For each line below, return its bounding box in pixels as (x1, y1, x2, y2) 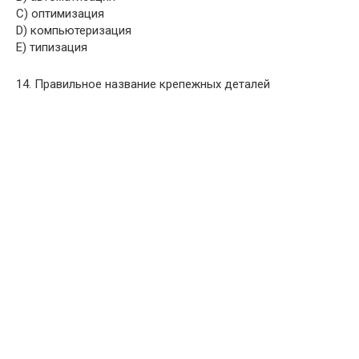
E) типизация (16, 40, 87, 54)
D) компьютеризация (16, 23, 131, 38)
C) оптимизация (16, 6, 104, 21)
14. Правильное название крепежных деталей (16, 77, 270, 91)
